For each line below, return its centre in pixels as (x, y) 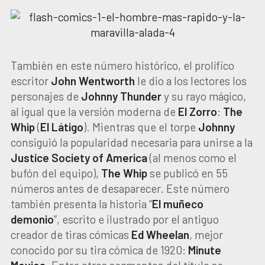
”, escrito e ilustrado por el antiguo (136, 219)
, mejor (206, 235)
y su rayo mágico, (203, 96)
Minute (204, 250)
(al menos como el (192, 158)
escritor (30, 81)
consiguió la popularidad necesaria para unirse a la (131, 142)
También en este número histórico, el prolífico (122, 65)
